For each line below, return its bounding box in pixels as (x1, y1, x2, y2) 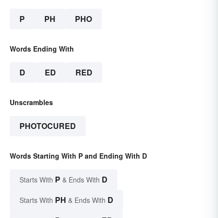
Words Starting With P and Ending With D (10, 151, 147, 161)
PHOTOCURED (19, 120, 76, 132)
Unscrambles (10, 97, 53, 108)
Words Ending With (10, 44, 74, 54)
